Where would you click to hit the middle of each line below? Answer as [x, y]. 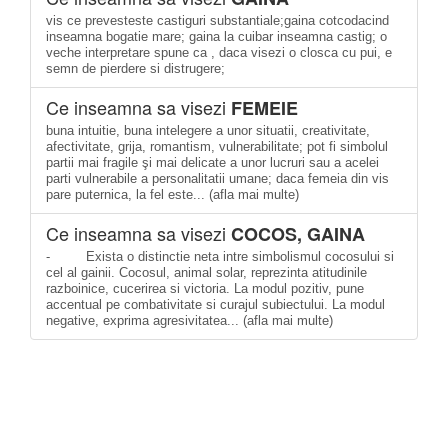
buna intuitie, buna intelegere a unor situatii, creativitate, [208, 130]
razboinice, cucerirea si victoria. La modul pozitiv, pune [205, 288]
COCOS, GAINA [298, 234]
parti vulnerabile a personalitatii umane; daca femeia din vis [217, 178]
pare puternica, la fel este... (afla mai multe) [172, 194]
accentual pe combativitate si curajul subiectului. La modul [215, 304]
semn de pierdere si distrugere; [135, 68]
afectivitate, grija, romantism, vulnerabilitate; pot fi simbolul [217, 146]
